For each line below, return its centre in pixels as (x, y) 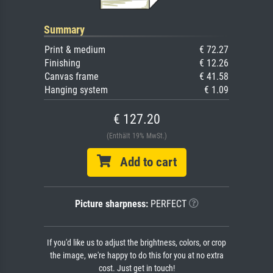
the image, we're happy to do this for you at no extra (136, 256)
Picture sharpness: (111, 204)
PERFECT (167, 204)
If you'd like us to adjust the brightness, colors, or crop (136, 243)
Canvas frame (72, 77)
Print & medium (75, 50)
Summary (64, 30)
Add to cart (144, 162)
